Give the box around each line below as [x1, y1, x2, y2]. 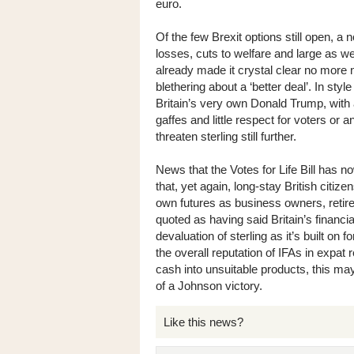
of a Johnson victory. [156, 279, 262, 292]
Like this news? [164, 315, 243, 329]
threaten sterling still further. [156, 130, 296, 143]
